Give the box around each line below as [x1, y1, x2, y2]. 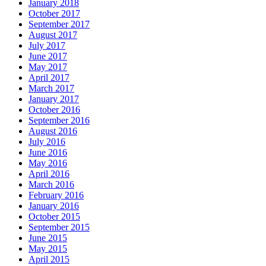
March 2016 [28, 179, 74, 190]
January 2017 [28, 94, 79, 104]
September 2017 [28, 19, 90, 30]
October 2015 [28, 211, 80, 222]
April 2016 [28, 169, 69, 179]
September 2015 [28, 222, 90, 233]
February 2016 [28, 190, 84, 201]
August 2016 [28, 126, 77, 137]
